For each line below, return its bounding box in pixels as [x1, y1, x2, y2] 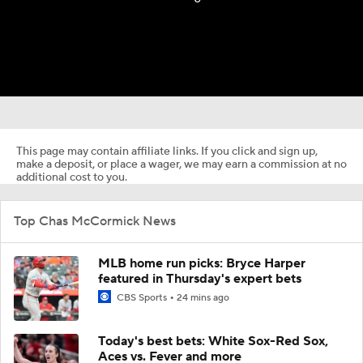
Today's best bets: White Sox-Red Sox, [98, 333, 328, 349]
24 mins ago [177, 292, 229, 304]
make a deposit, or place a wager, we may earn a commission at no [16, 157, 347, 172]
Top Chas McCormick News [14, 213, 176, 229]
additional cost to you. [16, 170, 127, 185]
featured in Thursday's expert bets [98, 271, 301, 287]
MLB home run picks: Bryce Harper [98, 255, 305, 271]
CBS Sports [114, 292, 169, 304]
